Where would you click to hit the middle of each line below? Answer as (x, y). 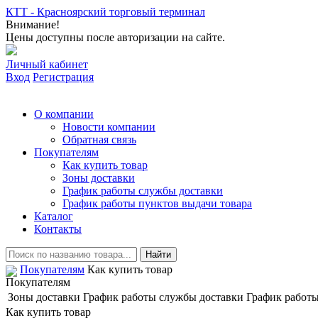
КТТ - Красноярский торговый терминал (105, 12)
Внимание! (33, 24)
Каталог (54, 216)
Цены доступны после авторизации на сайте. (115, 37)
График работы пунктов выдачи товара (157, 203)
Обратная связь (99, 139)
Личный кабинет (47, 64)
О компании (64, 114)
